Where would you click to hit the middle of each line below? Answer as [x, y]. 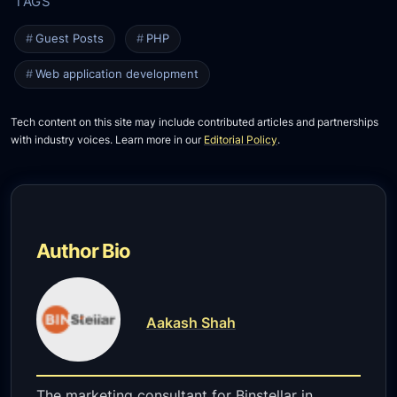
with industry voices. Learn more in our [108, 139]
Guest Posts [70, 38]
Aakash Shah [191, 322]
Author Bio [84, 250]
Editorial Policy [241, 139]
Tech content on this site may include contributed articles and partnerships [195, 121]
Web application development [117, 74]
